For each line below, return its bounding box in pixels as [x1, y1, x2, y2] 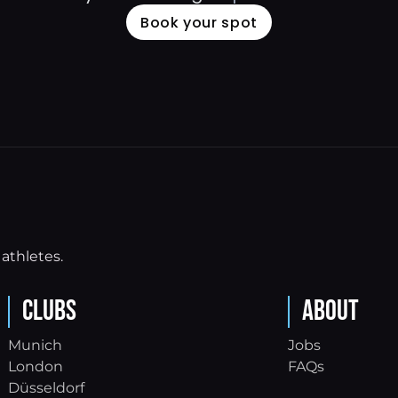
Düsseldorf [7, 379, 84, 396]
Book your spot [140, 12, 258, 33]
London [7, 358, 63, 375]
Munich [7, 337, 62, 354]
